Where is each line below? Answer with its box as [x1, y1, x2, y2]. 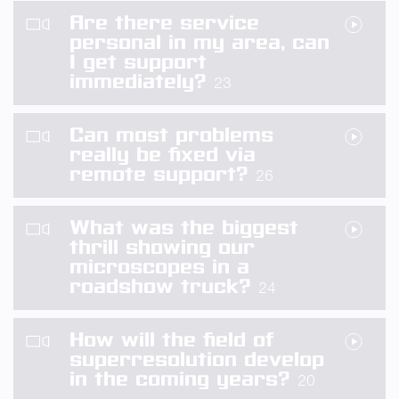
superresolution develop [69, 347, 324, 371]
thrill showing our [69, 235, 255, 259]
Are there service [69, 11, 259, 35]
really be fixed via [69, 142, 256, 167]
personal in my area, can [69, 30, 330, 54]
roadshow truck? [69, 274, 258, 298]
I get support [69, 50, 207, 74]
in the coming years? [69, 367, 297, 391]
